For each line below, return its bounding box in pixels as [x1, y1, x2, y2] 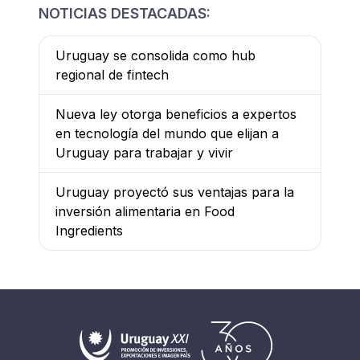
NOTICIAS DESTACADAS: [39, 5, 211, 22]
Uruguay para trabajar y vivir [55, 145, 233, 162]
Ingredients [55, 223, 123, 239]
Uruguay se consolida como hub [55, 47, 256, 64]
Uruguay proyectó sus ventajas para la [55, 184, 294, 201]
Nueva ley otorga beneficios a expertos [55, 106, 297, 123]
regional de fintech [55, 67, 169, 84]
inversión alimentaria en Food [55, 203, 235, 220]
